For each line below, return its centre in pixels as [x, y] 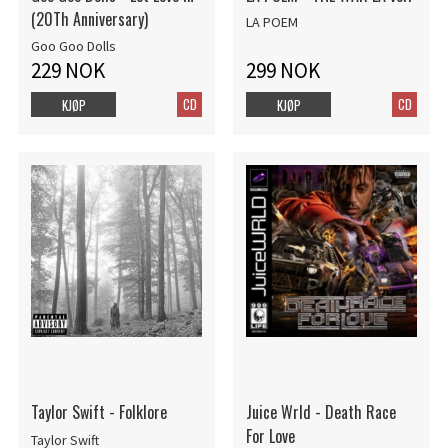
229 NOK [67, 71]
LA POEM [271, 22]
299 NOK [282, 71]
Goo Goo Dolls [73, 46]
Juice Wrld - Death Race [320, 412]
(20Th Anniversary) [89, 18]
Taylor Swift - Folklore [98, 412]
